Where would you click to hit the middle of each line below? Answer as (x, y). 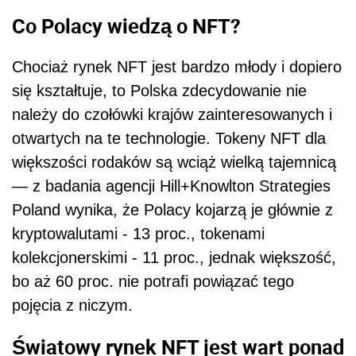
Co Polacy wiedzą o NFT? (126, 25)
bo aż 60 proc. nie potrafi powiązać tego (153, 282)
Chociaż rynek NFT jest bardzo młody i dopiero (177, 67)
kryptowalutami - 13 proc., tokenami (138, 234)
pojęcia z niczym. (72, 306)
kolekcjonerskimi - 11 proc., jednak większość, (174, 258)
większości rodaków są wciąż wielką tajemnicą (174, 163)
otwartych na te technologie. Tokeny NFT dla (169, 139)
